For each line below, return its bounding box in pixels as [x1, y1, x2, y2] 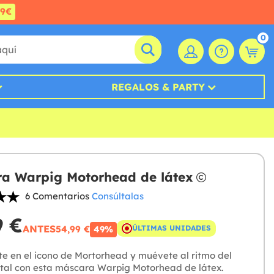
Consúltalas [91, 190, 144, 202]
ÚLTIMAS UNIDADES [131, 223, 211, 233]
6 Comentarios [24, 190, 89, 202]
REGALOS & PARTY [111, 81, 206, 94]
